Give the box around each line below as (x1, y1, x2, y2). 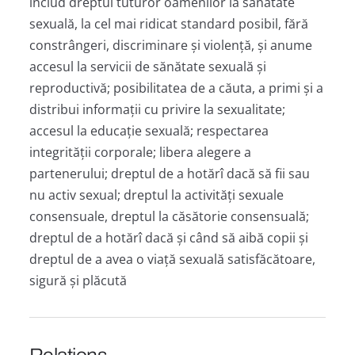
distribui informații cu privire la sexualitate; (29, 100, 285, 118)
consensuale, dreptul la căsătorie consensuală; (29, 207, 309, 225)
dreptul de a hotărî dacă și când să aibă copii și (29, 228, 308, 246)
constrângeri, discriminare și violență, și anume (29, 36, 312, 54)
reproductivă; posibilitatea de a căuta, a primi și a (29, 78, 323, 97)
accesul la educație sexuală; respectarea (29, 121, 269, 139)
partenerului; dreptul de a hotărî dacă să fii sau (29, 164, 310, 182)
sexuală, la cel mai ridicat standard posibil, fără (29, 14, 308, 32)
